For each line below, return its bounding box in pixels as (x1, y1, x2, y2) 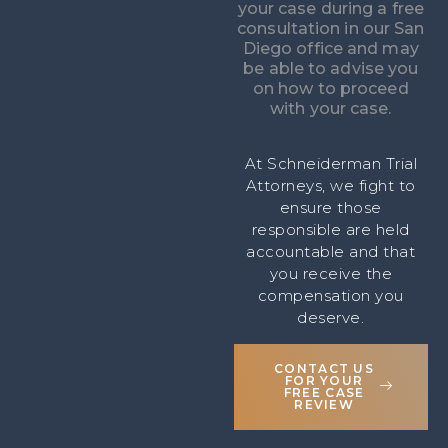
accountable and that (246, 242, 416, 262)
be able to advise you (243, 58, 419, 78)
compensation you (257, 286, 404, 306)
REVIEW (294, 396, 355, 412)
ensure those (279, 198, 382, 218)
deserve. (297, 308, 365, 328)
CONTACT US (274, 360, 375, 376)
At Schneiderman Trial (244, 154, 418, 174)
